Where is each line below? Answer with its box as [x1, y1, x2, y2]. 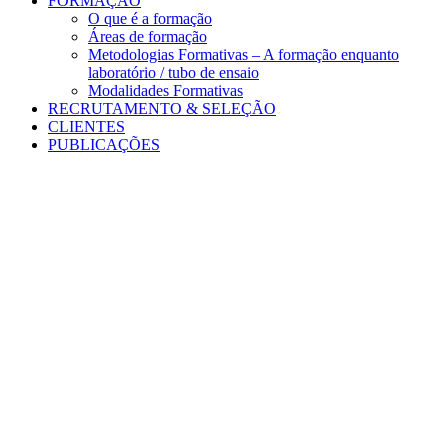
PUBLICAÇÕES [48, 136, 160, 153]
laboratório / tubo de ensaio [88, 64, 259, 81]
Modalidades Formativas [88, 82, 243, 99]
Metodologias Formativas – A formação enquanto [88, 46, 399, 63]
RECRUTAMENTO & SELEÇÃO [48, 100, 276, 117]
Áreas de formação [88, 28, 207, 45]
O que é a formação [88, 10, 212, 27]
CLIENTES [48, 118, 125, 135]
